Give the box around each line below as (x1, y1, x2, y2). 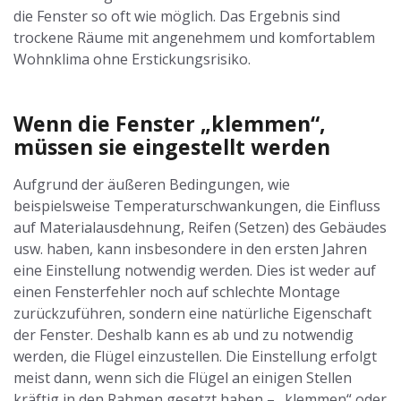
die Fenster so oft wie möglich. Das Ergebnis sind (13, 6, 340, 26)
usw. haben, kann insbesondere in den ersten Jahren (13, 239, 367, 260)
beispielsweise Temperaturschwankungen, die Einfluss (13, 196, 380, 217)
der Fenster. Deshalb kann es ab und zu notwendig (13, 325, 354, 346)
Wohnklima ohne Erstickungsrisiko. (13, 49, 251, 69)
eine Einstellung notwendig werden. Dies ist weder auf (13, 260, 376, 281)
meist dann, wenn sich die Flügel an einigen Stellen (13, 368, 352, 388)
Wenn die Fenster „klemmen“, (13, 109, 326, 138)
